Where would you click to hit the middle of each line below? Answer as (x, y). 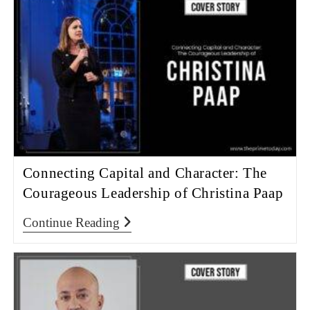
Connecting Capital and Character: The (145, 173)
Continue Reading (71, 223)
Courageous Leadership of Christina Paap (153, 193)
